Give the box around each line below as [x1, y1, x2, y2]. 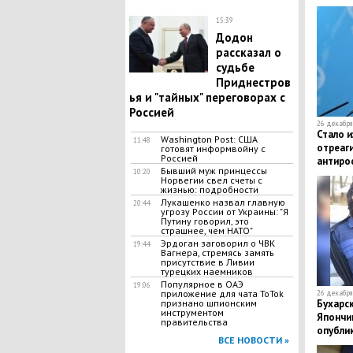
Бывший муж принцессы [160, 165, 267, 176]
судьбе [215, 60, 255, 75]
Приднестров [215, 75, 291, 90]
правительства [160, 316, 228, 328]
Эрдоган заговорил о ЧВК [160, 237, 275, 249]
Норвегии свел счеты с [160, 174, 262, 186]
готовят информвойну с [160, 143, 266, 154]
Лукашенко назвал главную [160, 196, 285, 208]
